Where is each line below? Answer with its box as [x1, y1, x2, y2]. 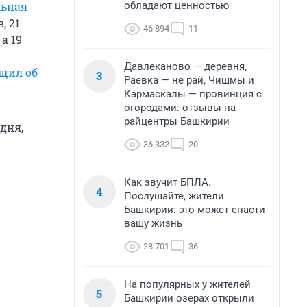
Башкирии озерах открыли [124, 292, 254, 304]
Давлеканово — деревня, [124, 60, 247, 73]
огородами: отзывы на [124, 101, 236, 114]
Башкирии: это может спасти [124, 204, 265, 216]
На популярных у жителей [124, 278, 251, 291]
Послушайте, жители [124, 190, 224, 202]
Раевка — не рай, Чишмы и [124, 74, 254, 86]
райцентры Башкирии [124, 115, 230, 127]
